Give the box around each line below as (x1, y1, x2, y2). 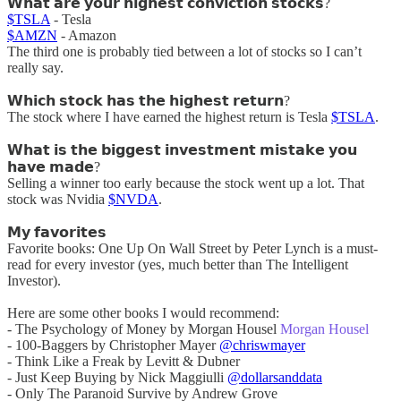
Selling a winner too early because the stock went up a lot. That (7, 175, 364, 191)
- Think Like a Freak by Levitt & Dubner (7, 353, 240, 369)
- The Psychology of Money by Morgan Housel (7, 320, 280, 337)
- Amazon (57, 27, 116, 43)
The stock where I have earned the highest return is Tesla (7, 108, 331, 124)
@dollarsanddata (227, 369, 322, 385)
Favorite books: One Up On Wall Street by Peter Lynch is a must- (7, 240, 378, 256)
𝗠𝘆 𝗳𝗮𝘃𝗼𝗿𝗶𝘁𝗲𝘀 (7, 224, 107, 240)
